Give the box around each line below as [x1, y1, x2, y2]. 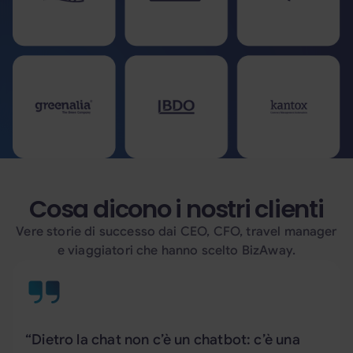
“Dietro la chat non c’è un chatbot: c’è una [25, 330, 300, 348]
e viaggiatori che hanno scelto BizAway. [57, 242, 296, 258]
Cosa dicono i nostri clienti [29, 191, 324, 226]
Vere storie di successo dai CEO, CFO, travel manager [16, 223, 337, 240]
